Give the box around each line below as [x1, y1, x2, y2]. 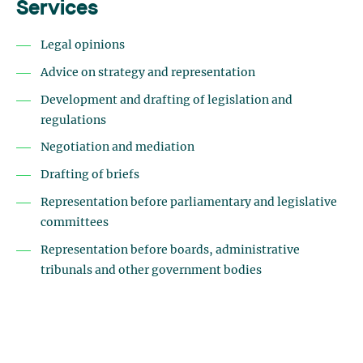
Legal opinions [41, 40, 125, 51]
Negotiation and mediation [41, 142, 194, 154]
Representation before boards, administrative [41, 244, 300, 256]
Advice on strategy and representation [41, 66, 255, 79]
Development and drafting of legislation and [41, 94, 293, 106]
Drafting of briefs [41, 169, 139, 181]
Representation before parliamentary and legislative [41, 196, 337, 208]
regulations [41, 114, 106, 126]
